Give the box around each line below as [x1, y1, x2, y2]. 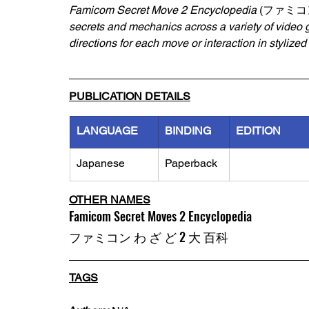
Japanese [77, 157, 125, 170]
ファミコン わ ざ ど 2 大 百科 [69, 228, 228, 246]
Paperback [165, 157, 217, 170]
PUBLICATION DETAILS [69, 90, 190, 103]
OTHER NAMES [69, 193, 150, 206]
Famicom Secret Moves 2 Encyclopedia [69, 207, 252, 225]
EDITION [236, 124, 281, 137]
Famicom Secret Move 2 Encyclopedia [69, 3, 259, 17]
